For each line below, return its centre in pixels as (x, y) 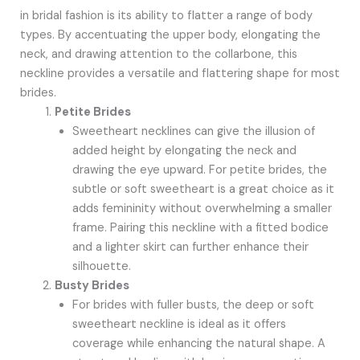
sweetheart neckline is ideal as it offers (180, 324)
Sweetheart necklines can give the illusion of (194, 131)
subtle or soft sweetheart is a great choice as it (204, 189)
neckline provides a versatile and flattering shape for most (180, 73)
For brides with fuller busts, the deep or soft (194, 305)
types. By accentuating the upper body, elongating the (170, 35)
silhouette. (102, 266)
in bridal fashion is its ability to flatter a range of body (166, 15)
